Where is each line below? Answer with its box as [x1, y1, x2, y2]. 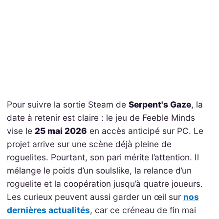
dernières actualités [6, 204, 90, 215]
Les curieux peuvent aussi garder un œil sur [6, 191, 183, 202]
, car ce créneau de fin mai [89, 204, 196, 215]
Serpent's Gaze [128, 99, 191, 109]
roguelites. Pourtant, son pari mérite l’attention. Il [6, 152, 199, 162]
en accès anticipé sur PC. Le [87, 125, 203, 136]
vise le [6, 125, 35, 136]
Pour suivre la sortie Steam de [6, 99, 129, 109]
